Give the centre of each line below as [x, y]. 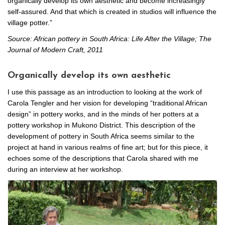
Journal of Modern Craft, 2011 [55, 50]
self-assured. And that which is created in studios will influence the [112, 12]
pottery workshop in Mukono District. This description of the [101, 125]
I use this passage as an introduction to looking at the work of [105, 92]
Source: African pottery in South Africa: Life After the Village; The [109, 39]
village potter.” [30, 23]
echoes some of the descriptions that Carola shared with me [103, 158]
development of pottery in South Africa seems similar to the [101, 136]
